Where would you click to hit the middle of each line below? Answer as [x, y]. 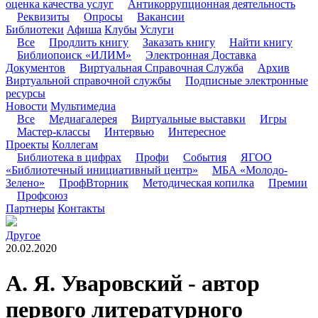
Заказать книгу [179, 43]
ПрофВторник [94, 183]
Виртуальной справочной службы [88, 81]
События [205, 158]
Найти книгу [261, 43]
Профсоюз [42, 196]
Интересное [197, 132]
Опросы [103, 17]
